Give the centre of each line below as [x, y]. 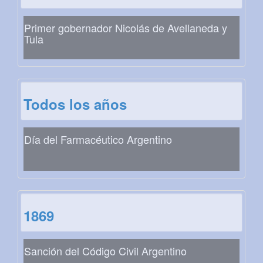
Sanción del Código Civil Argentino [105, 251]
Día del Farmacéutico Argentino [98, 139]
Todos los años [75, 104]
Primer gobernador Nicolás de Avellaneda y [126, 28]
